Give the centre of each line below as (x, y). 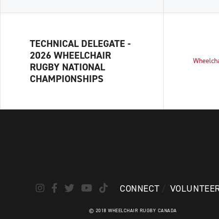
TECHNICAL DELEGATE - (80, 44)
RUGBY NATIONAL (67, 67)
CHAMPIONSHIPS (67, 79)
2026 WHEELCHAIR (70, 55)
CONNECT (140, 188)
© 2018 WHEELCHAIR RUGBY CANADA (133, 210)
